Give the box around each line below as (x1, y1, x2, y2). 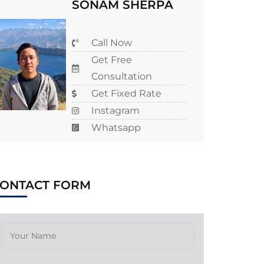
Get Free (91, 54, 132, 65)
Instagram (91, 104, 140, 116)
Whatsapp (91, 121, 141, 133)
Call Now (91, 37, 132, 48)
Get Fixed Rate (91, 87, 161, 99)
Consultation (91, 70, 152, 82)
